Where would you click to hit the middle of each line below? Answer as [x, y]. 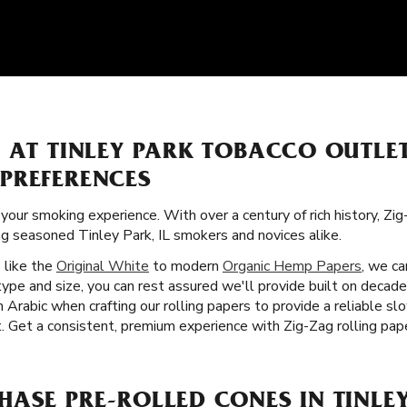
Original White [103, 266]
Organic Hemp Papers [292, 266]
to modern [186, 266]
